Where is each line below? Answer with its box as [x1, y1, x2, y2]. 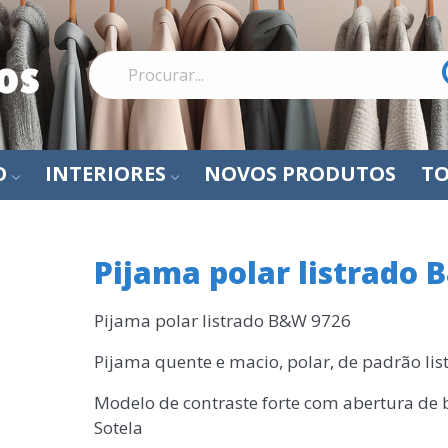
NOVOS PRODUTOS [204, 160, 396, 187]
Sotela [93, 416, 143, 439]
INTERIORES [45, 160, 166, 187]
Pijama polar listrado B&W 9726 [93, 309, 351, 332]
